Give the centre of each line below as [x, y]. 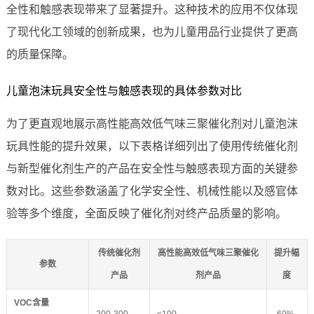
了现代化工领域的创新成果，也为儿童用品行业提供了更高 [152, 32]
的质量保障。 [40, 55]
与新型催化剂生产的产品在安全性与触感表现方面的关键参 [152, 169]
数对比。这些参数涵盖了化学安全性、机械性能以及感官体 [152, 191]
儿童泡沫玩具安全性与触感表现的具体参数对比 [124, 91]
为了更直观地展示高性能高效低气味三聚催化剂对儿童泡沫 [152, 124]
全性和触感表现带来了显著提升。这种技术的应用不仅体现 [152, 10]
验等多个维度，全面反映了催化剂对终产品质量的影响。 [146, 214]
